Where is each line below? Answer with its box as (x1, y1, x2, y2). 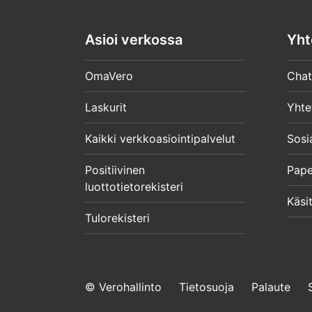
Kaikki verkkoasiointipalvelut (85, 132, 235, 146)
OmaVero (85, 69, 133, 84)
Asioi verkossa (85, 31, 182, 48)
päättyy (119, 22, 159, 36)
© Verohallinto (85, 280, 162, 295)
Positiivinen (85, 163, 145, 178)
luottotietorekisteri (85, 180, 183, 194)
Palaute (251, 280, 290, 295)
